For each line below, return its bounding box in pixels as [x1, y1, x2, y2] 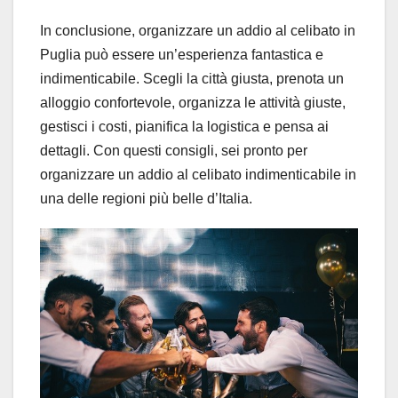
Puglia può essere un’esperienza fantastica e [40, 47, 323, 63]
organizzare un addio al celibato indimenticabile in [40, 167, 356, 183]
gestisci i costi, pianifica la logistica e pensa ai [40, 119, 329, 135]
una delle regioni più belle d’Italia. [40, 191, 252, 207]
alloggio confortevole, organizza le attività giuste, [40, 95, 346, 111]
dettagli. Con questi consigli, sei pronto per [40, 143, 307, 159]
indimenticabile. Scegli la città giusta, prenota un [40, 71, 344, 87]
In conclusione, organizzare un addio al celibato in [40, 23, 355, 39]
